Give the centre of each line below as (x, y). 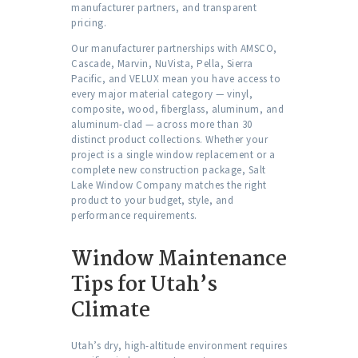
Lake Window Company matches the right (169, 185)
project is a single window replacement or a (173, 155)
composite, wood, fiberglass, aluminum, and (177, 109)
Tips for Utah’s (144, 286)
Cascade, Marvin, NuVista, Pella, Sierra (162, 64)
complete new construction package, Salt (169, 170)
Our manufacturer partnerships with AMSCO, (174, 49)
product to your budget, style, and (152, 201)
